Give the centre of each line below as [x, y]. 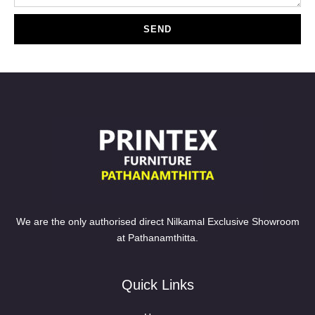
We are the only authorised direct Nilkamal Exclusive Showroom [157, 222]
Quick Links [157, 285]
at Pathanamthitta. [157, 238]
